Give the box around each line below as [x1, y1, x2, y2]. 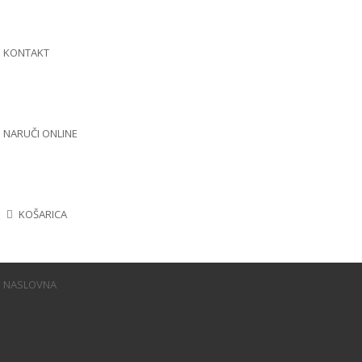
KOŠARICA [16, 207, 68, 221]
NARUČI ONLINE [2, 126, 78, 141]
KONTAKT [2, 45, 49, 60]
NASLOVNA [2, 277, 57, 292]
